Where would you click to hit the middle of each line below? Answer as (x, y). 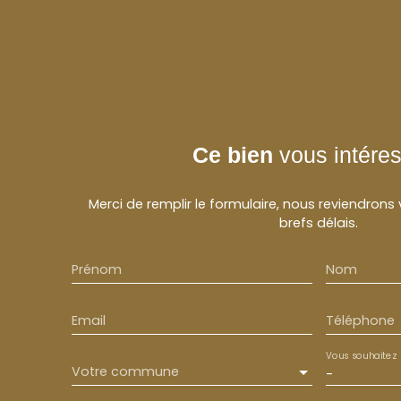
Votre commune (125, 371)
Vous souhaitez (360, 356)
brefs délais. (319, 222)
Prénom (97, 269)
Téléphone (360, 320)
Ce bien (233, 154)
